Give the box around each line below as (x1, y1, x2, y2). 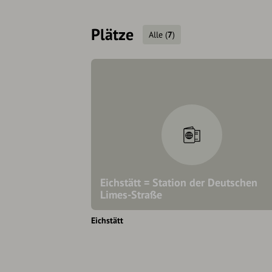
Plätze (91, 24, 134, 45)
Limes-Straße (100, 188, 162, 202)
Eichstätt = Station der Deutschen (100, 175, 257, 190)
